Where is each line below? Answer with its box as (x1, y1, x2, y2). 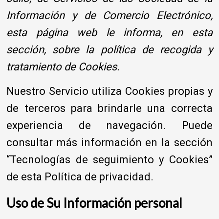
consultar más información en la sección (6, 136, 213, 149)
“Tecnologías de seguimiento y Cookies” (6, 153, 213, 166)
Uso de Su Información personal (6, 195, 183, 211)
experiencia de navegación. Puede (6, 119, 213, 131)
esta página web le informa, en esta (6, 26, 213, 39)
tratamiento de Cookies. (6, 60, 120, 73)
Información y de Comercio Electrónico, (6, 9, 213, 22)
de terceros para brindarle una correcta (6, 102, 213, 114)
